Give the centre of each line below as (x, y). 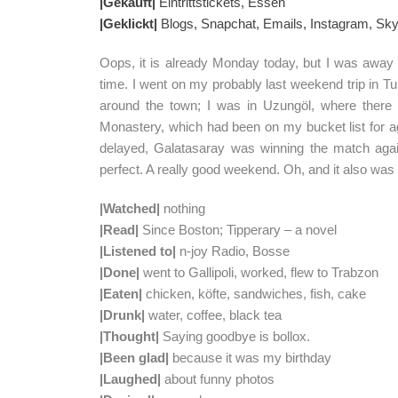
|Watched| (130, 208)
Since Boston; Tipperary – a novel (238, 230)
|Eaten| (121, 294)
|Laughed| (130, 379)
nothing (183, 208)
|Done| (121, 272)
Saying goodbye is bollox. (235, 336)
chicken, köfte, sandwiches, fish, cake (254, 294)
